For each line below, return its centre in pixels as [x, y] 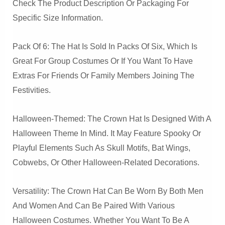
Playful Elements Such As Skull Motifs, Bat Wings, [101, 148]
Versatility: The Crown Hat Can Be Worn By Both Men [108, 191]
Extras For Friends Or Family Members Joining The [103, 75]
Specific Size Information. [58, 18]
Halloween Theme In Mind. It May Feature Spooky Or [106, 133]
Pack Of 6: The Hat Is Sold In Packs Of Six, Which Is [105, 46]
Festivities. [31, 90]
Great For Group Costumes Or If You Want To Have [102, 61]
